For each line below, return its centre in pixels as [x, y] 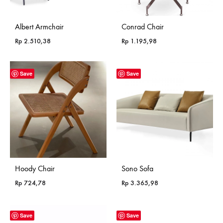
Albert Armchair [39, 26]
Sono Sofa [137, 168]
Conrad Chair [143, 26]
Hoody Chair [35, 168]
